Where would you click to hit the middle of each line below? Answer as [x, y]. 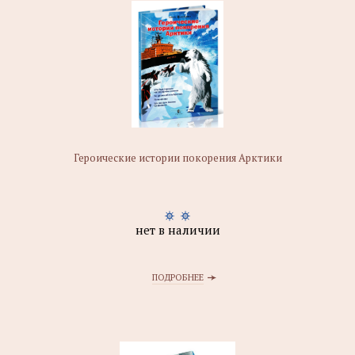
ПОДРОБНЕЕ [177, 277]
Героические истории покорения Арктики [177, 158]
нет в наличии [177, 230]
